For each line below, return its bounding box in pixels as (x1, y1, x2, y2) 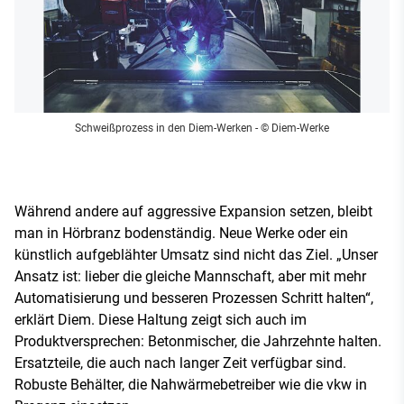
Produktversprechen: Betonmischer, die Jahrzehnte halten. (14, 332, 381, 350)
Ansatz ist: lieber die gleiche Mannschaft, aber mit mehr (14, 267, 366, 285)
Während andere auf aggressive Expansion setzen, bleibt (14, 202, 372, 220)
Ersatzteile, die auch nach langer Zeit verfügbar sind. (14, 353, 346, 372)
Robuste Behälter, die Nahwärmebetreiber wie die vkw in (14, 375, 367, 393)
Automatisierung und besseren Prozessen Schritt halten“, (14, 289, 373, 307)
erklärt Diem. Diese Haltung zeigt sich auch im (14, 310, 307, 328)
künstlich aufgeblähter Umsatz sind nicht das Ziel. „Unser (14, 245, 378, 263)
